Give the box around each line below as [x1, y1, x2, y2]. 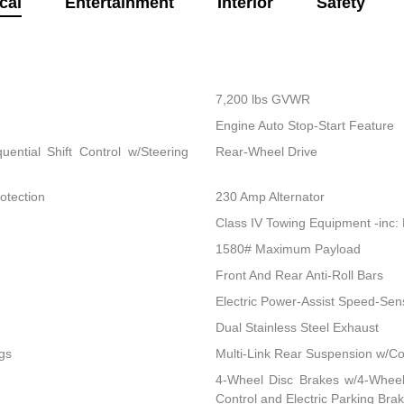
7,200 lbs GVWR [215, 92, 310, 107]
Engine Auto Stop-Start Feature [215, 118, 394, 133]
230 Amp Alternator [215, 189, 325, 205]
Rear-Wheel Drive [215, 144, 317, 160]
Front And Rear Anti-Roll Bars [215, 268, 383, 283]
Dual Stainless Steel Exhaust [215, 320, 379, 335]
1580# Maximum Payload [215, 242, 361, 257]
